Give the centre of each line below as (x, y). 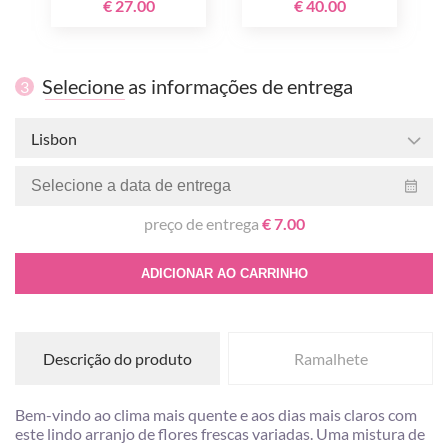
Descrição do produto (117, 358)
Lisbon (54, 138)
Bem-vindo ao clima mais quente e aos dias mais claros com (216, 414)
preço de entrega (202, 223)
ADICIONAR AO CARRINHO (224, 273)
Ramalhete (330, 358)
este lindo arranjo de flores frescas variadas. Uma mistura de (220, 433)
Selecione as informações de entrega (197, 86)
